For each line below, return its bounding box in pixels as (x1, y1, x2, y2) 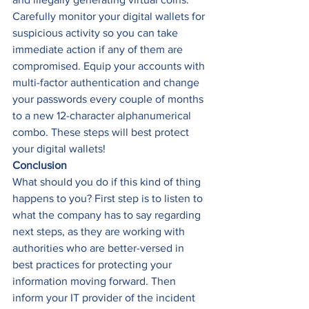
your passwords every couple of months (12, 93, 206, 106)
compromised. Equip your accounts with (12, 60, 208, 72)
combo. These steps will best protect (12, 126, 192, 139)
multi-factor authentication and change (12, 77, 202, 89)
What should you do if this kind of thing (12, 176, 203, 188)
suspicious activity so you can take (12, 27, 181, 39)
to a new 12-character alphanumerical (12, 110, 194, 122)
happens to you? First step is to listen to (12, 192, 206, 205)
